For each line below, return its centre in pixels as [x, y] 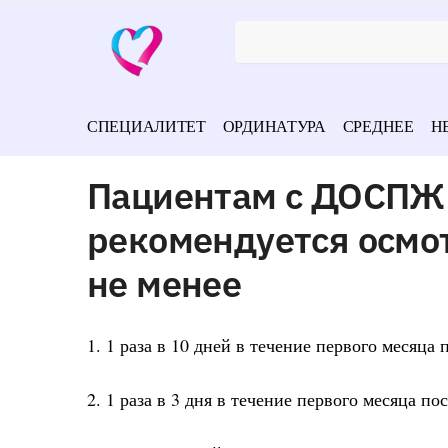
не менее [164, 283]
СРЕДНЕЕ [378, 125]
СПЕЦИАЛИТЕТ [146, 125]
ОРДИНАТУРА [274, 125]
